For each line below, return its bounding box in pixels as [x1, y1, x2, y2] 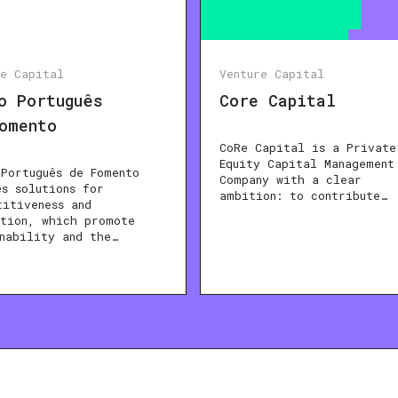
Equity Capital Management [219, 155, 394, 172]
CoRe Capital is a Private [219, 139, 396, 156]
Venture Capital [219, 66, 324, 83]
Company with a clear [219, 171, 362, 188]
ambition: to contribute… [219, 187, 387, 204]
